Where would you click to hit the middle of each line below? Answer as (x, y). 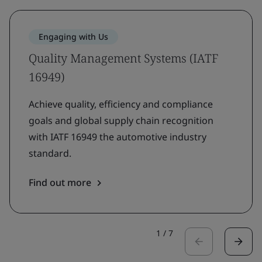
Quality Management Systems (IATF (123, 58)
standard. (50, 153)
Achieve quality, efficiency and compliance (121, 104)
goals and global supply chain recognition (121, 120)
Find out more (60, 182)
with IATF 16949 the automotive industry (118, 137)
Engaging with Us (73, 37)
